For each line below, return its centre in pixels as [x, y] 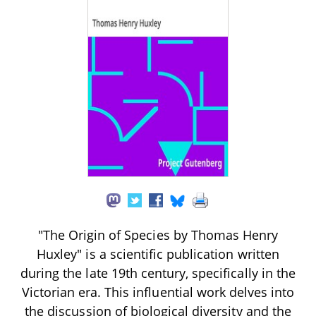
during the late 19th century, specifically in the [158, 273]
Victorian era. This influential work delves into [158, 292]
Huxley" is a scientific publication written [158, 254]
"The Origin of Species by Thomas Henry [158, 235]
